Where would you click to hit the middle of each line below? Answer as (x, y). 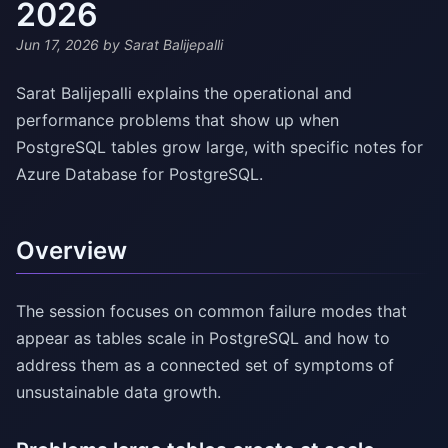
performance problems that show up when (177, 120)
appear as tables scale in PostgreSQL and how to (203, 338)
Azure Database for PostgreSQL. (139, 174)
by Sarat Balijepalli (161, 45)
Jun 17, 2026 (57, 45)
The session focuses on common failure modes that (211, 311)
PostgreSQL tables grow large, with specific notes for (219, 147)
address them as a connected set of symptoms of (205, 365)
